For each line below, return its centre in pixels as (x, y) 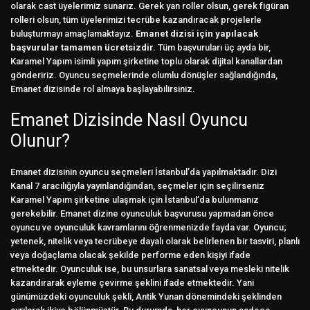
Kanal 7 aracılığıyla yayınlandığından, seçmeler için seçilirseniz (137, 185)
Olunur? (40, 140)
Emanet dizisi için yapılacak (197, 33)
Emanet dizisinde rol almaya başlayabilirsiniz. (103, 89)
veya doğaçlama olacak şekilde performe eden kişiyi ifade (130, 255)
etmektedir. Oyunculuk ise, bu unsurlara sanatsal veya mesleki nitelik (150, 268)
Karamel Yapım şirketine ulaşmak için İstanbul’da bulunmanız (135, 199)
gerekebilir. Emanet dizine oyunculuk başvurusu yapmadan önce (142, 213)
